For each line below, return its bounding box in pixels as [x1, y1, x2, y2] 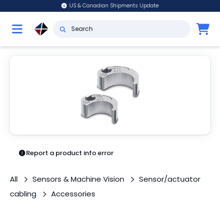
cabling [10, 189, 36, 199]
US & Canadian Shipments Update [69, 2, 159, 9]
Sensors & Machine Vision [32, 174, 124, 184]
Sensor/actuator [139, 174, 200, 184]
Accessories [51, 189, 95, 199]
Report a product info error [26, 148, 114, 158]
